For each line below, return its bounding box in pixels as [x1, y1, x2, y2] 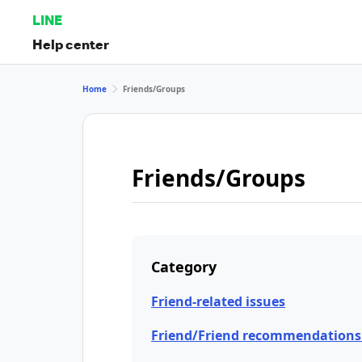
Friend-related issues [151, 293, 285, 310]
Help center [32, 35, 109, 53]
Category [151, 257, 217, 276]
